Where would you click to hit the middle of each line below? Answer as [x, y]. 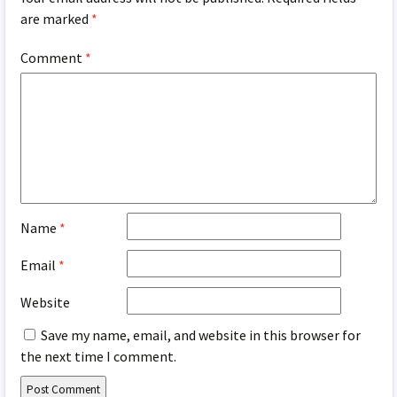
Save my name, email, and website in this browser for [201, 335]
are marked [56, 18]
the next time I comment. [99, 356]
